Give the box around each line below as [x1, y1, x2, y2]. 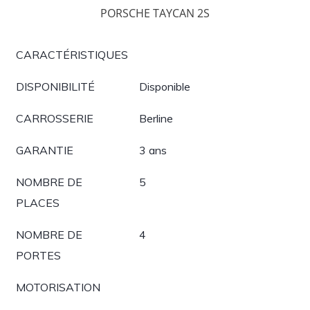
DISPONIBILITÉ [16, 80, 95, 93]
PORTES [16, 248, 61, 262]
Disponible [139, 80, 190, 93]
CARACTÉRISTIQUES [16, 48, 128, 62]
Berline [139, 111, 173, 125]
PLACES [16, 196, 60, 210]
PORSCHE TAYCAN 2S [100, 6, 210, 21]
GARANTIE [16, 143, 73, 157]
